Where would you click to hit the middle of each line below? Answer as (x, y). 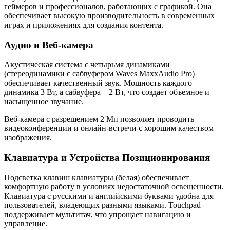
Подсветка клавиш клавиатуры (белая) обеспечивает (97, 177)
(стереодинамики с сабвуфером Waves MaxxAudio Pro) (99, 74)
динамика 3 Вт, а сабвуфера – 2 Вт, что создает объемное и (107, 92)
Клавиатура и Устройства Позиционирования (107, 157)
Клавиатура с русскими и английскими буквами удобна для (109, 196)
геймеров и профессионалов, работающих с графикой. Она (108, 6)
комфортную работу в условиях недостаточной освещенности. (114, 186)
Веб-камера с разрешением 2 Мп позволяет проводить (99, 119)
